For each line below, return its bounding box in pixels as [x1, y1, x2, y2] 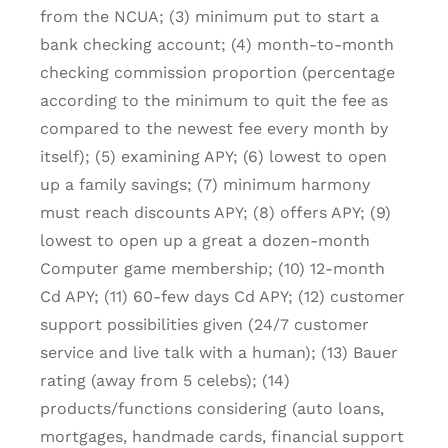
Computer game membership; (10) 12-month [40, 259, 385, 279]
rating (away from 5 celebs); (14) [40, 371, 290, 391]
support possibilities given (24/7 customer [40, 315, 369, 335]
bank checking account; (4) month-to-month [40, 35, 394, 55]
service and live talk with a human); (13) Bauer [40, 343, 398, 363]
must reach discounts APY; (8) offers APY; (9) [40, 203, 391, 223]
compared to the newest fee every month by [40, 119, 388, 139]
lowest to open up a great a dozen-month [40, 231, 370, 251]
